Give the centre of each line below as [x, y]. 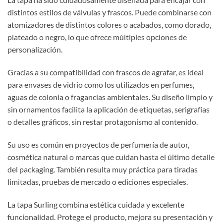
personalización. [35, 50]
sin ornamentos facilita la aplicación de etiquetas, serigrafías [109, 109]
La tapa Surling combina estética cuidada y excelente [96, 204]
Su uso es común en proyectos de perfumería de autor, [98, 144]
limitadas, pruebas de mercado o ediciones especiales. [98, 181]
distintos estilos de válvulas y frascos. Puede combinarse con [110, 12]
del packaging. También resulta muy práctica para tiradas [103, 169]
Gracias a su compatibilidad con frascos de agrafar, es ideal [106, 72]
